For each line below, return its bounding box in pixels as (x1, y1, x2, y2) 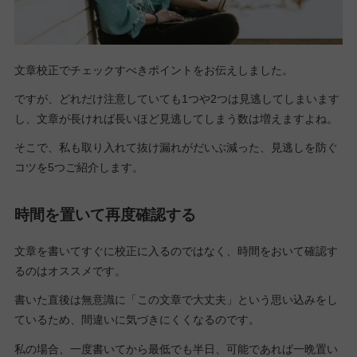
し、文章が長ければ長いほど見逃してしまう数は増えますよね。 (14, 112, 338, 125)
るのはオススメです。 (14, 265, 126, 278)
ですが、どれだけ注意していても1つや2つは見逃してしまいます (14, 92, 339, 105)
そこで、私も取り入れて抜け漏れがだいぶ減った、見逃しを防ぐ (14, 140, 338, 154)
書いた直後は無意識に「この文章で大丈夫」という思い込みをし (14, 293, 338, 307)
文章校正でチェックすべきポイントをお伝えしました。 (14, 63, 293, 76)
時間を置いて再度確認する (14, 206, 196, 223)
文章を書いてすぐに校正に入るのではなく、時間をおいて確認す (14, 245, 338, 258)
